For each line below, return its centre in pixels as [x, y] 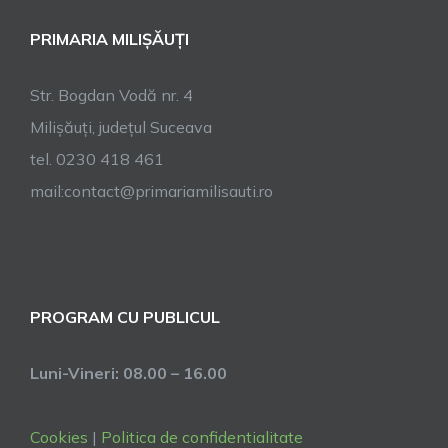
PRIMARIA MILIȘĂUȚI [109, 39]
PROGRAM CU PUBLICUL [125, 317]
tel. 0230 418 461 [97, 159]
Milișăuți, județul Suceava [121, 127]
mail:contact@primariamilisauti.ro [151, 191]
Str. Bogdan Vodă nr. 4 [111, 95]
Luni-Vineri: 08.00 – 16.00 [128, 373]
